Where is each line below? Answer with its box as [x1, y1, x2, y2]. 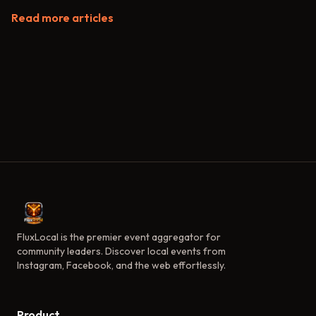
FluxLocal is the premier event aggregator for [17, 231, 221, 243]
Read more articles [11, 11, 114, 25]
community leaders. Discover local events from [17, 245, 226, 257]
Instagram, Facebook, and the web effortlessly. [17, 259, 226, 272]
